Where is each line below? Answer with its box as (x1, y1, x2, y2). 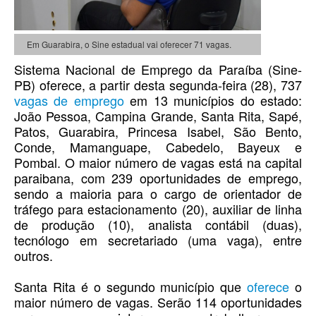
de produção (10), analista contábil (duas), (14, 215, 302, 234)
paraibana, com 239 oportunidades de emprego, (14, 169, 302, 188)
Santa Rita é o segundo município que (14, 277, 248, 296)
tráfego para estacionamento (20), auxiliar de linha (14, 200, 302, 219)
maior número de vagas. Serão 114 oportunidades (14, 293, 302, 312)
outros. (14, 246, 53, 265)
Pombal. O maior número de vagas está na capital (14, 153, 302, 172)
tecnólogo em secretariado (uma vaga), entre (14, 231, 302, 250)
